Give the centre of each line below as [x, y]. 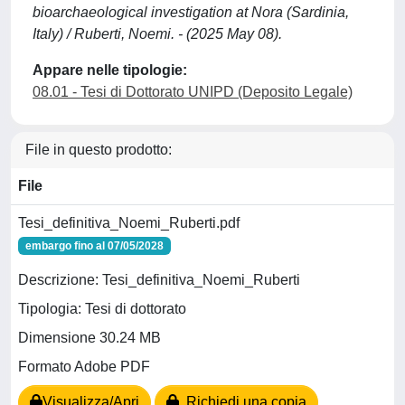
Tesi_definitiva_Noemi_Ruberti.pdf [129, 223]
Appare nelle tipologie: [110, 70]
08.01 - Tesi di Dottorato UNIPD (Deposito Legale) [193, 92]
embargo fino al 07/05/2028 [94, 246]
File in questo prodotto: [99, 150]
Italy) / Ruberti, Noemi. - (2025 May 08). [157, 34]
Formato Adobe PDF [84, 367]
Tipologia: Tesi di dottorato [102, 309]
